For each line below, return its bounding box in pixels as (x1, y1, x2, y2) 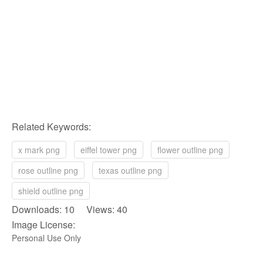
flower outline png (157, 144, 223, 156)
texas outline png (99, 164, 162, 176)
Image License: (12, 218, 75, 231)
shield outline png (18, 185, 83, 197)
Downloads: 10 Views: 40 (12, 203, 127, 216)
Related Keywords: (12, 120, 91, 133)
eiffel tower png (80, 144, 137, 156)
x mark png (18, 144, 60, 156)
